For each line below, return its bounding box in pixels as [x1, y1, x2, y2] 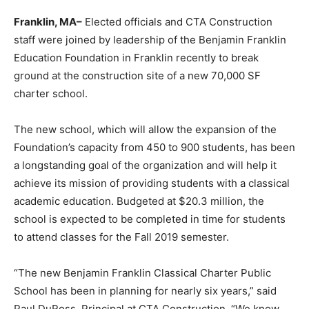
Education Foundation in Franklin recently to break [14, 50, 259, 64]
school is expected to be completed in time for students [14, 212, 286, 226]
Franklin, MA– [14, 14, 82, 28]
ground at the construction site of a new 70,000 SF [14, 68, 261, 82]
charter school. [14, 86, 88, 100]
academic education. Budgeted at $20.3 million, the [14, 194, 264, 208]
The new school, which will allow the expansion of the [14, 122, 277, 136]
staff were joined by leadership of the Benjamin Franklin [14, 32, 286, 46]
